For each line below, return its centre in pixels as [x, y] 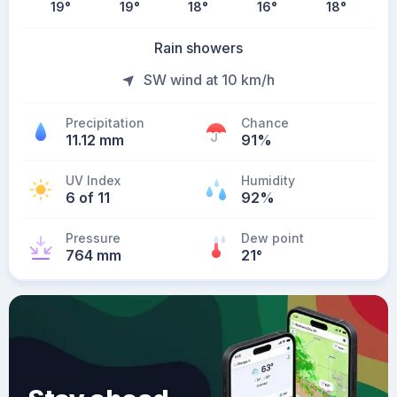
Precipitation [105, 123]
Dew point [272, 238]
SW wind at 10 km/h [209, 80]
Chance [265, 123]
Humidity [268, 180]
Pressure [93, 238]
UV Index [93, 180]
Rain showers [198, 48]
